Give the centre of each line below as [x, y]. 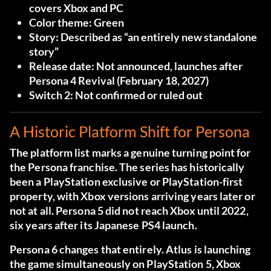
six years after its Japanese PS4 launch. [103, 225]
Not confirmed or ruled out [138, 95]
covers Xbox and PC [76, 8]
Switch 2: [51, 95]
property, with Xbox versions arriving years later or [132, 196]
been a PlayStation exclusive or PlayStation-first [126, 182]
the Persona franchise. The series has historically [127, 167]
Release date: [62, 66]
